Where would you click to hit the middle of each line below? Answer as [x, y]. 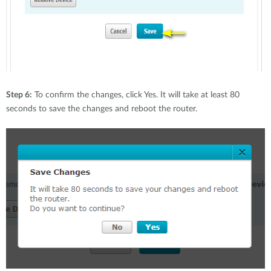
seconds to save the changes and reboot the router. [102, 109]
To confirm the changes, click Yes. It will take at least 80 [136, 95]
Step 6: [19, 95]
